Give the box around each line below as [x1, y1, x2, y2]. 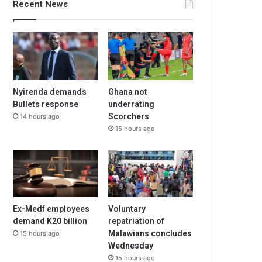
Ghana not [108, 87, 148, 96]
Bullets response [13, 99, 79, 109]
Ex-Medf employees [13, 204, 90, 214]
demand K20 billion [13, 216, 88, 226]
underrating [108, 99, 155, 109]
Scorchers [108, 111, 150, 121]
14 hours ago [20, 112, 60, 120]
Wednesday [108, 241, 154, 251]
